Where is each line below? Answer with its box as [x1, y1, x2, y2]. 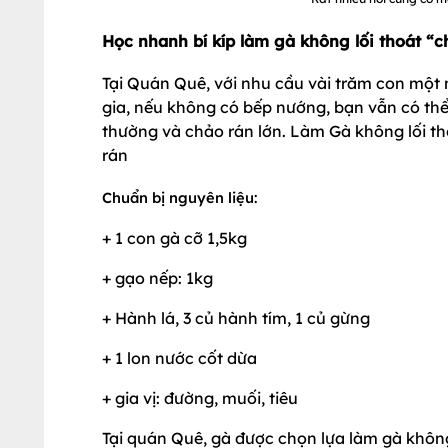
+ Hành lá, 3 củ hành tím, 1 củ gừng [102, 308, 370, 328]
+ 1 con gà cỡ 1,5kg [102, 228, 247, 248]
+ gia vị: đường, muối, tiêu [102, 388, 298, 408]
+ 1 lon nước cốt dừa [102, 348, 257, 368]
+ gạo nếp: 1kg [102, 268, 213, 288]
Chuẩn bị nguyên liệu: [102, 188, 257, 207]
